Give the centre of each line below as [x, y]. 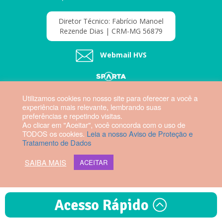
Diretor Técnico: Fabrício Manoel [111, 21]
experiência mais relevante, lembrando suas [91, 107]
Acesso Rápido [103, 205]
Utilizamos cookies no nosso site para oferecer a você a [110, 98]
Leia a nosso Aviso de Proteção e [139, 134]
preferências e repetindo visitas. [72, 116]
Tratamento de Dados [56, 142]
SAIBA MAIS [45, 162]
